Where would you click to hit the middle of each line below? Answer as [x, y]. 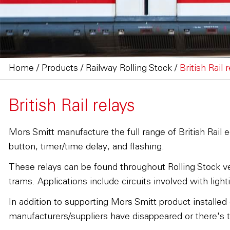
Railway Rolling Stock [129, 69]
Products [60, 69]
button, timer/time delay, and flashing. [86, 147]
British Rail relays [72, 107]
